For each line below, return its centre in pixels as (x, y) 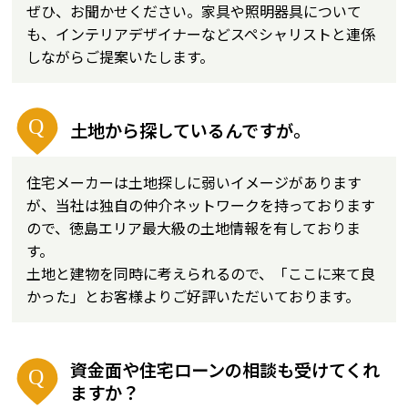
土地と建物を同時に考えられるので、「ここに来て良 (201, 273)
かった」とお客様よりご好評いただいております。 (194, 296)
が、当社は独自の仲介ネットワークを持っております (201, 205)
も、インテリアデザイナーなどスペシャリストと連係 (201, 34)
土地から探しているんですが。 (191, 130)
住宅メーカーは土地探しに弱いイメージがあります (194, 182)
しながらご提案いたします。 (121, 56)
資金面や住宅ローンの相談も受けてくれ (225, 370)
